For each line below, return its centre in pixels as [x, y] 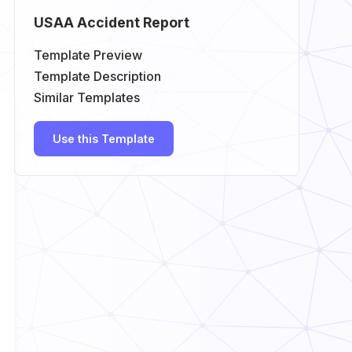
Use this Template [103, 138]
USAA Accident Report [111, 22]
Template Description [97, 76]
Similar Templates [86, 97]
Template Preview [88, 55]
